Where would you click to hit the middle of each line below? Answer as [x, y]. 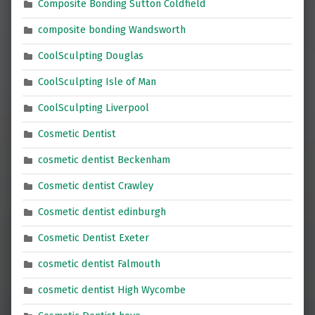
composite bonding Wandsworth [112, 30]
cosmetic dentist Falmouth [99, 264]
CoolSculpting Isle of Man [97, 82]
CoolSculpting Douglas [91, 56]
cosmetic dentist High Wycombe [112, 290]
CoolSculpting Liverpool [94, 108]
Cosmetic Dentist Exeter [94, 238]
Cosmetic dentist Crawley [96, 186]
